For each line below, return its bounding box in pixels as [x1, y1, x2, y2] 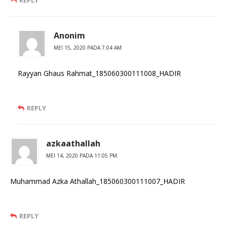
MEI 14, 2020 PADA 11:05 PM [46, 152, 117, 160]
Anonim [54, 30, 85, 42]
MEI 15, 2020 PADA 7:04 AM [54, 44, 122, 52]
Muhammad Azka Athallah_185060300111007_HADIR [10, 176, 185, 186]
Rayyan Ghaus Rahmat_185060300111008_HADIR [18, 68, 181, 79]
